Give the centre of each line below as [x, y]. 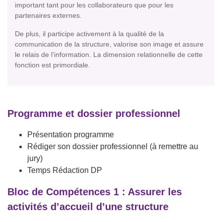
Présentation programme [71, 135]
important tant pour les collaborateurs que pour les [94, 5]
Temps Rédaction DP [65, 170]
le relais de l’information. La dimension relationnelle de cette [109, 55]
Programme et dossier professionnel [94, 114]
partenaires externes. [48, 16]
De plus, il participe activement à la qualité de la [89, 34]
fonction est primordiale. [53, 65]
